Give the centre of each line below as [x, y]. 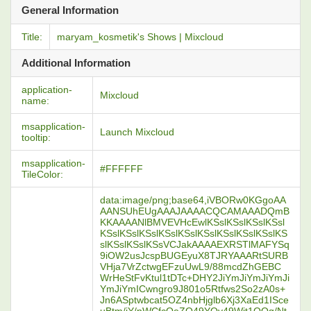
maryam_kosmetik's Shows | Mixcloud [140, 37]
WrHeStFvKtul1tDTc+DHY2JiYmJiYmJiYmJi [195, 278]
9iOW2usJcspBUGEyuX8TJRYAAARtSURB [194, 255]
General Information [70, 10]
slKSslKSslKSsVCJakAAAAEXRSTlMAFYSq [195, 244]
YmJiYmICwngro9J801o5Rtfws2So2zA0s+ [193, 289]
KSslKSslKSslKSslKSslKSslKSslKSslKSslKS [194, 233]
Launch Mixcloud [137, 132]
